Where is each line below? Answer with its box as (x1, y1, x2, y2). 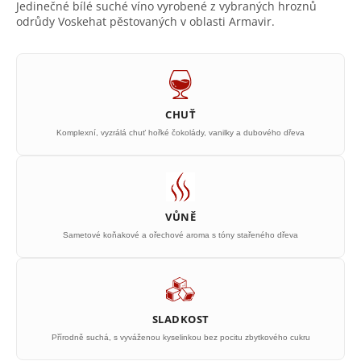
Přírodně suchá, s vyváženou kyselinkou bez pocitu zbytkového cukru (51, 333, 310, 342)
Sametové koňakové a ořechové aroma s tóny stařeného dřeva (63, 230, 298, 239)
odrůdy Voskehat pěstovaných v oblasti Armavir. (16, 14, 278, 29)
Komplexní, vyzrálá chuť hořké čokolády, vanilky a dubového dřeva (56, 128, 305, 137)
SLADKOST (151, 312, 210, 326)
